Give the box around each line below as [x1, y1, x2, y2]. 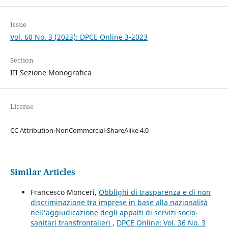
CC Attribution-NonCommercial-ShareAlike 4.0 [10, 125, 149, 135]
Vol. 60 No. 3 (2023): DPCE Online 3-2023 [10, 32, 148, 42]
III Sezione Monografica [10, 67, 92, 77]
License [10, 101, 34, 111]
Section [10, 55, 33, 65]
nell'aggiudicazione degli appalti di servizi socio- [30, 207, 198, 217]
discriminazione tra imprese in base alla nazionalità [30, 197, 208, 207]
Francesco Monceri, [30, 187, 99, 197]
